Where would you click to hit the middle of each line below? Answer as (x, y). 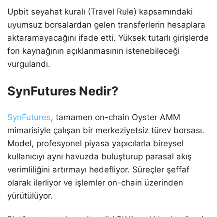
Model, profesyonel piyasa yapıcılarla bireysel (95, 144)
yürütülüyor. (30, 196)
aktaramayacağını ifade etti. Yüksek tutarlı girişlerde (108, 38)
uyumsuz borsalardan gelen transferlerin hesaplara (106, 25)
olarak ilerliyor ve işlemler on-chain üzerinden (95, 183)
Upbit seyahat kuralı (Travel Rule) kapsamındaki (100, 12)
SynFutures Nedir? (63, 91)
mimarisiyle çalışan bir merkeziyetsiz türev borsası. (106, 131)
